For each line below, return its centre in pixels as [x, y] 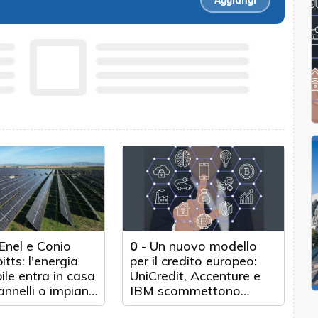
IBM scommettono [186, 291]
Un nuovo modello [204, 246]
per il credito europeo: [194, 261]
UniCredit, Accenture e [196, 276]
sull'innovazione [177, 306]
